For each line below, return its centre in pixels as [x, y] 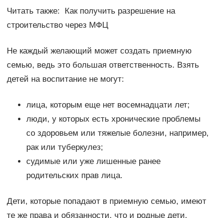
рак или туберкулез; [64, 147]
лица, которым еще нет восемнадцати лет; [108, 105]
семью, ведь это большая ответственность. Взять [103, 65]
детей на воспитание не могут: [65, 79]
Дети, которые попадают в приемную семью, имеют [106, 201]
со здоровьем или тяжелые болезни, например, [117, 133]
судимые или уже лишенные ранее [93, 162]
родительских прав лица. [74, 176]
